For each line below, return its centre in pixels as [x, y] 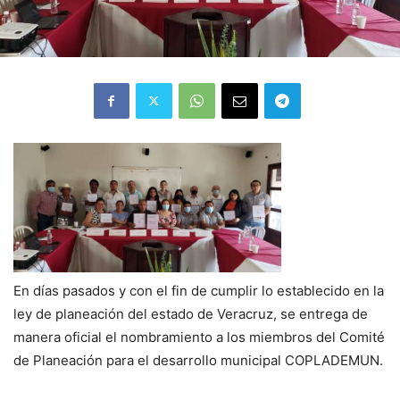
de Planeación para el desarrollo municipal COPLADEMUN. [198, 361]
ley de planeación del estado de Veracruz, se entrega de [191, 314]
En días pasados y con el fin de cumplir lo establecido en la [199, 291]
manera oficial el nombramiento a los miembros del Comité [199, 337]
